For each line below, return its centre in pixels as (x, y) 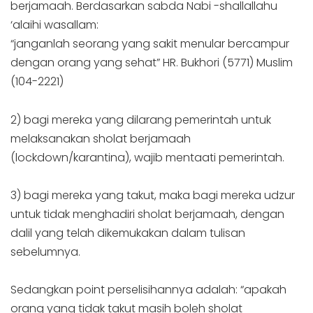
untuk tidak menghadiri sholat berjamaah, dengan (147, 214)
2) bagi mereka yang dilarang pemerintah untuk (141, 119)
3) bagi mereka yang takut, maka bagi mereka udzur (153, 195)
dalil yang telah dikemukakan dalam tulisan (128, 233)
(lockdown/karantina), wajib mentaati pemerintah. (147, 157)
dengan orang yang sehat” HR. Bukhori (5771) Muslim (152, 63)
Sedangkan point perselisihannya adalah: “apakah (148, 289)
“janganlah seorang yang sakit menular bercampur (150, 44)
